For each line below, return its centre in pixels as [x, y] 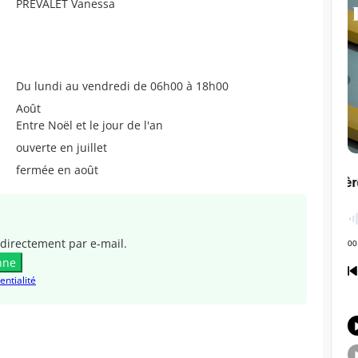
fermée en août [57, 170]
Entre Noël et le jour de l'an [89, 125]
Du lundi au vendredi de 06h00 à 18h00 [122, 86]
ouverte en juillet [62, 148]
